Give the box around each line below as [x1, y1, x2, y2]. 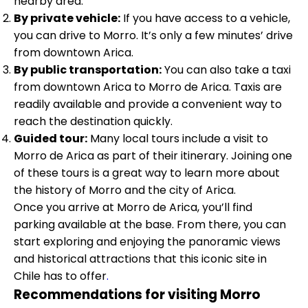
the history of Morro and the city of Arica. [14, 181, 236, 198]
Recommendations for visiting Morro [14, 285, 261, 304]
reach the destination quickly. [14, 113, 173, 129]
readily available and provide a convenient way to [14, 96, 282, 112]
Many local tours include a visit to [87, 130, 268, 146]
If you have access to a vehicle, [120, 10, 290, 26]
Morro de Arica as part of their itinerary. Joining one [14, 147, 292, 164]
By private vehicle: [14, 10, 120, 26]
